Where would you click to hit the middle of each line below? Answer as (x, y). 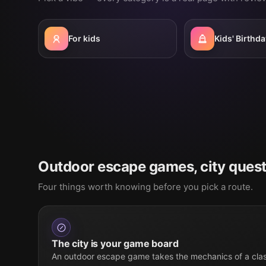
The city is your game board (115, 243)
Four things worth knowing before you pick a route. (145, 187)
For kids (84, 38)
